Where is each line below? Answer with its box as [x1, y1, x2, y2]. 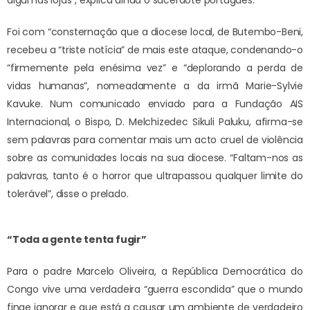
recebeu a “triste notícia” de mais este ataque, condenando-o [7, 43, 303, 57]
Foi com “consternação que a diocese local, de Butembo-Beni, [7, 25, 303, 39]
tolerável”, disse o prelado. [7, 187, 129, 201]
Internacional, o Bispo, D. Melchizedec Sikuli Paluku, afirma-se [7, 115, 303, 129]
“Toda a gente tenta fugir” [7, 232, 147, 247]
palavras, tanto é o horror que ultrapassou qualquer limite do [7, 169, 303, 183]
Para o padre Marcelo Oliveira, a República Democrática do [7, 264, 303, 279]
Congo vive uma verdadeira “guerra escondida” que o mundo [7, 282, 303, 297]
